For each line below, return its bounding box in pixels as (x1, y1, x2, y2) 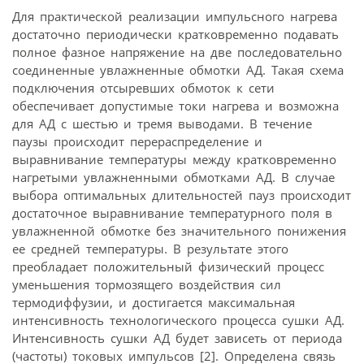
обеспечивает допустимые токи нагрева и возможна (12, 97, 339, 115)
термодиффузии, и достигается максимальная (12, 294, 295, 311)
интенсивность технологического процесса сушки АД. (12, 312, 344, 329)
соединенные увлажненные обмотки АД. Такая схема (12, 62, 344, 79)
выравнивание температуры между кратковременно (12, 151, 336, 168)
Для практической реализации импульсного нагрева (12, 8, 337, 25)
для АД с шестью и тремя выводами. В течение (12, 115, 312, 132)
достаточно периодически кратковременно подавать (12, 26, 339, 43)
